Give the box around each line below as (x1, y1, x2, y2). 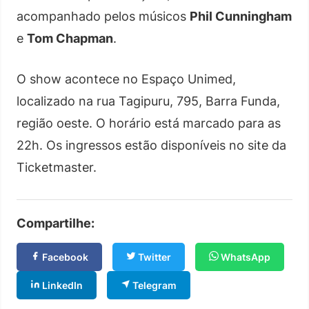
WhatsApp (219, 250, 270, 263)
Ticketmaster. (17, 159, 97, 175)
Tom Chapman (27, 30, 113, 46)
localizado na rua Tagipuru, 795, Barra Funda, (17, 93, 280, 108)
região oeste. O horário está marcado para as (17, 115, 281, 130)
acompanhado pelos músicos (17, 8, 190, 23)
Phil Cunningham (190, 8, 292, 23)
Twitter (136, 250, 171, 263)
